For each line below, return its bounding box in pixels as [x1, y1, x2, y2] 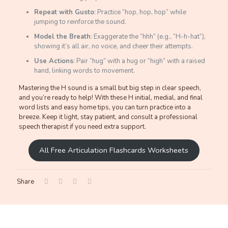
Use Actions [34, 56, 73, 66]
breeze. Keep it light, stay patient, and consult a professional [18, 112, 197, 122]
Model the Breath [34, 32, 91, 41]
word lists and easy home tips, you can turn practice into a [18, 103, 191, 112]
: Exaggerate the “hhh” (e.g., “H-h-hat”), [90, 32, 206, 41]
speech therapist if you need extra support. [18, 122, 146, 131]
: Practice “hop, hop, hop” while [94, 8, 186, 17]
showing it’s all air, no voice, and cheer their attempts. [34, 42, 193, 51]
